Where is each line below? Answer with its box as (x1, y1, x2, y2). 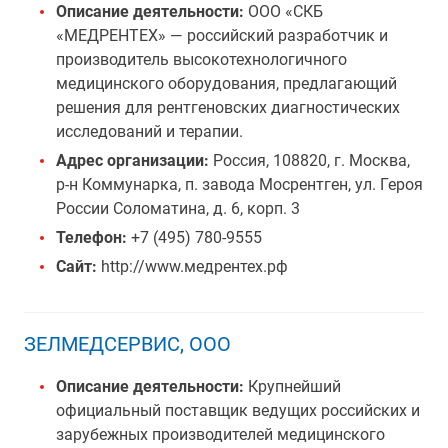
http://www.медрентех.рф (97, 257, 288, 276)
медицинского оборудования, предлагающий (56, 74, 397, 93)
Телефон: (56, 228, 127, 247)
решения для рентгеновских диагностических (56, 98, 400, 117)
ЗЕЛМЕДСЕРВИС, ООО (24, 332, 231, 356)
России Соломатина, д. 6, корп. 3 (56, 199, 300, 218)
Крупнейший (244, 377, 341, 396)
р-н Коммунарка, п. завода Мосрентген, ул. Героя (56, 175, 423, 194)
